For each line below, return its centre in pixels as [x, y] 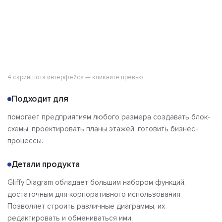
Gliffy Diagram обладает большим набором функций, [97, 183]
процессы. [25, 141]
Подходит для [40, 99]
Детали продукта [46, 165]
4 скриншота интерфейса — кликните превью [75, 78]
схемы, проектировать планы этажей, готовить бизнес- [103, 129]
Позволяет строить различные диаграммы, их [86, 206]
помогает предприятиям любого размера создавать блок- [109, 117]
